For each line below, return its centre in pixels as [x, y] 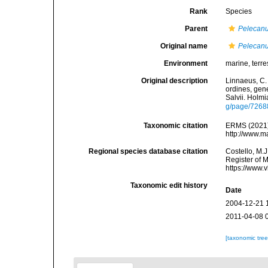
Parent [197, 29]
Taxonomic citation [176, 126]
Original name [184, 46]
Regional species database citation [148, 151]
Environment [186, 63]
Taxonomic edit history [169, 185]
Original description [175, 81]
